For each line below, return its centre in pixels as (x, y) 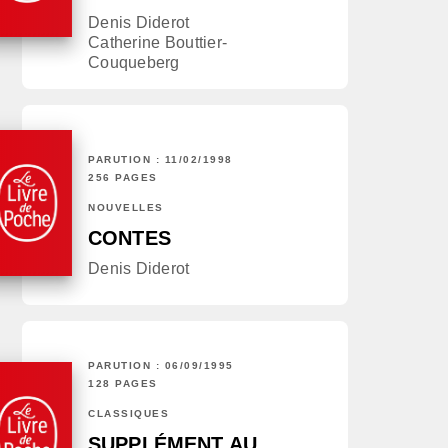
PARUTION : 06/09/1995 (161, 366)
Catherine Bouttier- (158, 43)
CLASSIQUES (128, 414)
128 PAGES (123, 384)
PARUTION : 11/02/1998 (160, 160)
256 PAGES (123, 178)
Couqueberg (134, 63)
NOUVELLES (126, 208)
